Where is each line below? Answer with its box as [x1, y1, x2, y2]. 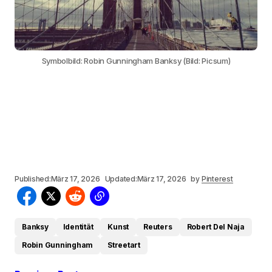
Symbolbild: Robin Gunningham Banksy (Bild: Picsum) [41, 56, 231, 66]
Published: [15, 174, 51, 184]
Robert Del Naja [186, 222, 245, 232]
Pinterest [201, 174, 233, 184]
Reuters [143, 222, 172, 232]
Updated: [104, 174, 137, 184]
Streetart [107, 240, 141, 250]
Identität [63, 222, 93, 232]
